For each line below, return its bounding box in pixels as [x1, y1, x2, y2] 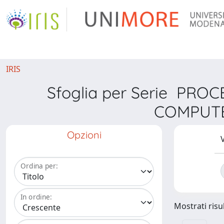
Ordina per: [20, 161, 58, 171]
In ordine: [20, 192, 52, 202]
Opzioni [66, 128, 101, 141]
